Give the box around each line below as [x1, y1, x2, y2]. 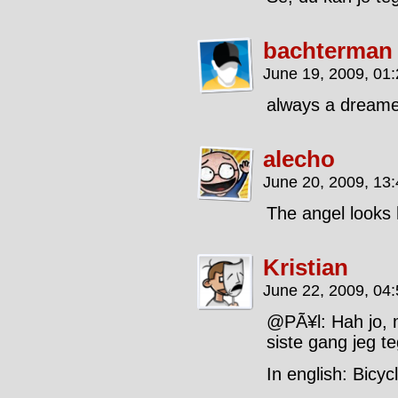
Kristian [263, 254, 348, 281]
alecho [263, 146, 335, 172]
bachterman [263, 37, 393, 64]
